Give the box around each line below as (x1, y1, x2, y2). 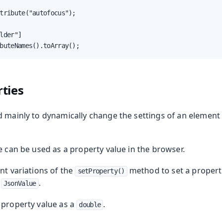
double (79, 201, 101, 209)
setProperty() (77, 167, 125, 175)
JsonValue (3, 179, 36, 188)
